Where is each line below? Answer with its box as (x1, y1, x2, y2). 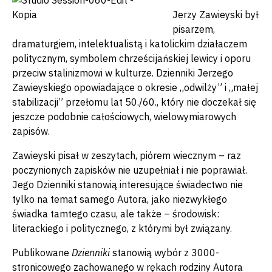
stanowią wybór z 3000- (110, 246, 219, 259)
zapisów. (12, 124, 50, 137)
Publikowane (12, 246, 72, 259)
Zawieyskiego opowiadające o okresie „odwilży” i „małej (12, 81, 258, 93)
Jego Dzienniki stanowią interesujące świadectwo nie (12, 178, 243, 191)
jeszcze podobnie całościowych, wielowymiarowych (12, 110, 236, 123)
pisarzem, (172, 22, 215, 35)
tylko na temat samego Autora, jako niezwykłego (12, 192, 227, 205)
